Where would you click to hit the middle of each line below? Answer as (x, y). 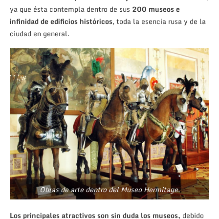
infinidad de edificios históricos (61, 21)
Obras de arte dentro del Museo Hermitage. (109, 189)
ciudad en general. (40, 33)
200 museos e (156, 9)
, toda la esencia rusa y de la (159, 21)
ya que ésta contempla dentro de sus (71, 9)
